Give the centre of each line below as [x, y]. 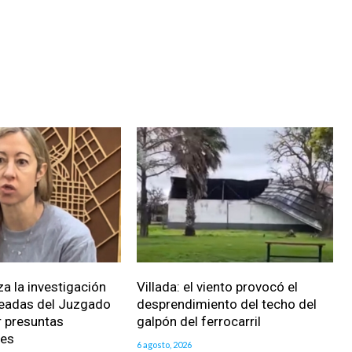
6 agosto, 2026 [164, 345]
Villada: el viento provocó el [217, 287]
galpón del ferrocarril [198, 322]
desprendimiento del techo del [226, 304]
